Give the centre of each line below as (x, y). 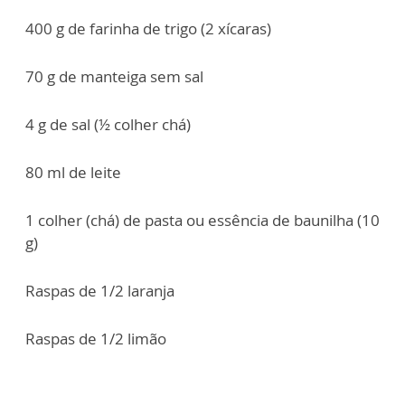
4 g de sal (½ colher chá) (108, 125)
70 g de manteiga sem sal (114, 77)
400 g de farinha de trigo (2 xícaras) (148, 29)
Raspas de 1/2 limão (96, 339)
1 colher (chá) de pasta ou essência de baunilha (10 (202, 221)
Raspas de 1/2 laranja (100, 291)
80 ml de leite (73, 173)
